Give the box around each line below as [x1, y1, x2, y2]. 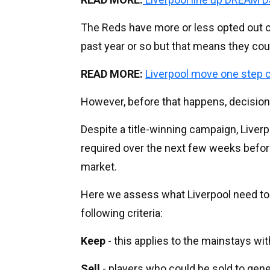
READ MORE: [81, 67, 145, 80]
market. [81, 160, 117, 173]
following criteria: [81, 206, 163, 219]
